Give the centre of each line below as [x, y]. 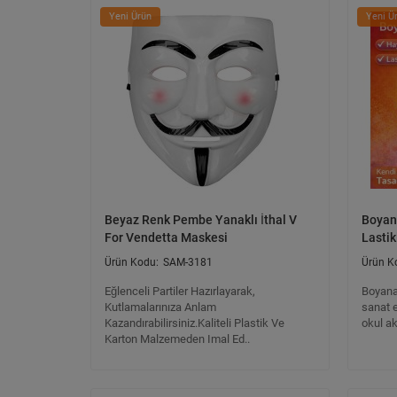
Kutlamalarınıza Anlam [160, 307]
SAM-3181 [188, 262]
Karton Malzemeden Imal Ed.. [177, 339]
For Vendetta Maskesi [166, 237]
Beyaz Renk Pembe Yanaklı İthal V [201, 220]
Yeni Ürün [130, 16]
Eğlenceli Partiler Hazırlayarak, [180, 291]
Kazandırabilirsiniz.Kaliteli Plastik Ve [195, 323]
